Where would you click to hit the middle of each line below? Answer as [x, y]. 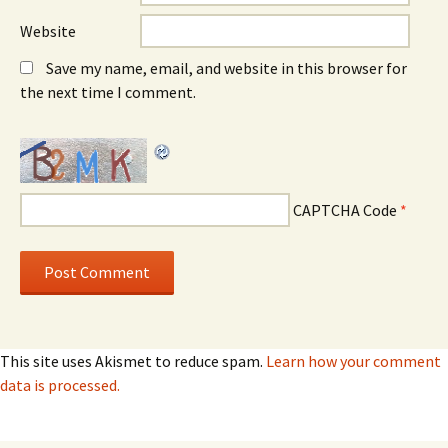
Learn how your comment [353, 361]
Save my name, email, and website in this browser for [226, 68]
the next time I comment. [108, 92]
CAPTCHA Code [345, 210]
